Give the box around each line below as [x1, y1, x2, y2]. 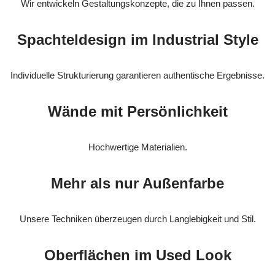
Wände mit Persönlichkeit [47, 103, 228, 120]
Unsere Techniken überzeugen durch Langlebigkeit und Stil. [19, 214, 256, 225]
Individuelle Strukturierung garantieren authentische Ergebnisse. [10, 70, 265, 81]
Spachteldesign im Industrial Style [17, 31, 258, 48]
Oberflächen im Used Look [44, 247, 231, 264]
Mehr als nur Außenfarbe [51, 175, 224, 192]
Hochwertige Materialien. [88, 142, 187, 153]
